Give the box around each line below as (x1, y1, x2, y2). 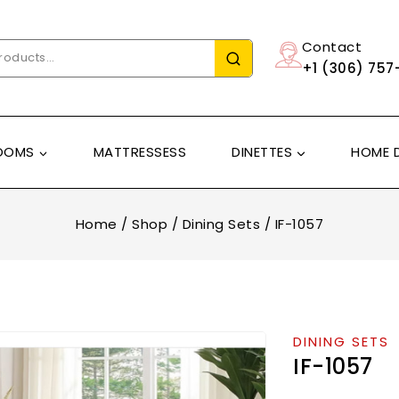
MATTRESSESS (93, 142, 187, 161)
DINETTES (232, 142, 293, 161)
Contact (301, 37, 362, 56)
